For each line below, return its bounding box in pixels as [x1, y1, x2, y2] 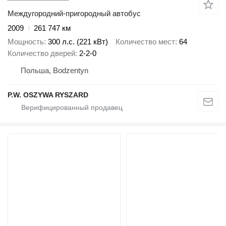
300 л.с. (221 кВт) [48, 37, 108, 46]
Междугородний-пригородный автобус [8, 9, 141, 18]
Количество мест [116, 37, 175, 46]
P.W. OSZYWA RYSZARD [8, 90, 88, 99]
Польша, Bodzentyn [21, 66, 88, 75]
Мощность [8, 37, 44, 46]
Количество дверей [8, 48, 75, 58]
